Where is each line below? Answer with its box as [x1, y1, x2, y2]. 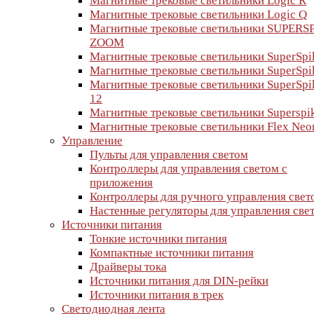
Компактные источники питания [90, 246, 254, 259]
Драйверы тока [90, 260, 167, 273]
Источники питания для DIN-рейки [90, 274, 268, 287]
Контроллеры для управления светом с [90, 162, 287, 175]
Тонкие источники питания [90, 232, 227, 245]
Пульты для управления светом [90, 148, 248, 161]
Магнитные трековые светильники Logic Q [90, 8, 307, 21]
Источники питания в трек [90, 288, 224, 301]
